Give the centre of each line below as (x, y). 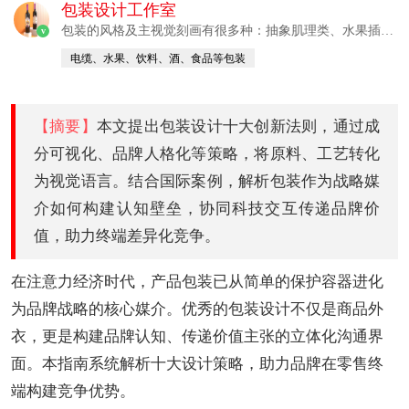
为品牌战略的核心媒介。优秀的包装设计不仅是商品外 (197, 309)
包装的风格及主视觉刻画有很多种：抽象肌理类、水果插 (221, 31)
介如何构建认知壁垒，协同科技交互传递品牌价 (207, 209)
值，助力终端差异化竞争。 (127, 236)
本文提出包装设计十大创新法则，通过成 (238, 126)
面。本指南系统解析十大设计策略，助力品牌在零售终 (197, 364)
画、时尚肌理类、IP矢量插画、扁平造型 (176, 49)
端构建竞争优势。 (73, 391)
